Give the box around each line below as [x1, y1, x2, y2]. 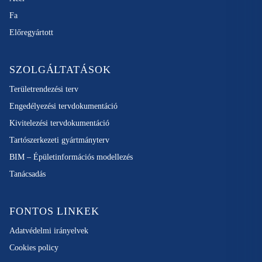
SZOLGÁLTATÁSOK [9, 64, 111, 75]
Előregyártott [9, 28, 53, 37]
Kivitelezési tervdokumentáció [9, 119, 109, 127]
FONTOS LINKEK [9, 205, 99, 217]
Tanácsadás [9, 170, 46, 178]
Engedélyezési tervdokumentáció [9, 102, 118, 111]
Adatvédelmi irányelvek [9, 226, 88, 235]
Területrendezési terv [9, 85, 78, 94]
